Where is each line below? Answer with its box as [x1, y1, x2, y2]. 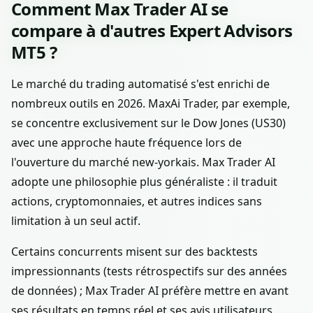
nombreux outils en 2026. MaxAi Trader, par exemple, [11, 96, 290, 112]
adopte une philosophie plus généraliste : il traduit [11, 174, 277, 190]
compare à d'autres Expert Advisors [11, 19, 293, 43]
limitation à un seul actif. [11, 213, 140, 229]
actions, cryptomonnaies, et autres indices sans [11, 194, 262, 210]
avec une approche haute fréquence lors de [11, 135, 242, 151]
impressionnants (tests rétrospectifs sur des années [11, 263, 287, 279]
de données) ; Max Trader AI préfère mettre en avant [11, 283, 289, 299]
